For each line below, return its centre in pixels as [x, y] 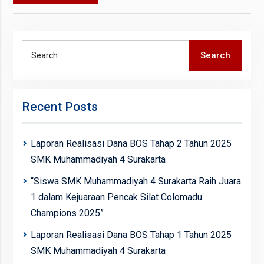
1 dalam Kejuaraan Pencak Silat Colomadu [116, 197]
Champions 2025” [67, 213]
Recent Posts [60, 106]
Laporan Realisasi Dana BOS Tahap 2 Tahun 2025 [131, 143]
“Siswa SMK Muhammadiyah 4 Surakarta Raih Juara [136, 181]
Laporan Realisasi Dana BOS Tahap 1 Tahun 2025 [131, 235]
